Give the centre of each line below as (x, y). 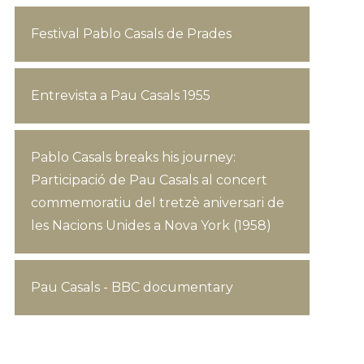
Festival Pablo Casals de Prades (131, 34)
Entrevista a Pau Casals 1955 (120, 95)
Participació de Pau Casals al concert (149, 180)
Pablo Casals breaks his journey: (133, 157)
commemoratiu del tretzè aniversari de (157, 203)
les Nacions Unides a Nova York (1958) (151, 225)
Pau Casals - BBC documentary (132, 287)
